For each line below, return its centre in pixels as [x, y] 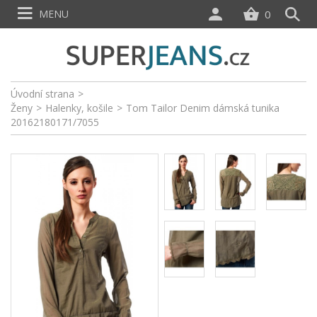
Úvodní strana [42, 94]
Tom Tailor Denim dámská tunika [203, 108]
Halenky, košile [79, 108]
